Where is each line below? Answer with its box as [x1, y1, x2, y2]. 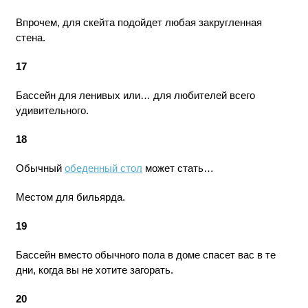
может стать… [142, 162, 214, 174]
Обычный [15, 162, 65, 174]
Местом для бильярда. [15, 191, 125, 203]
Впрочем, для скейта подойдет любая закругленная [15, 16, 262, 28]
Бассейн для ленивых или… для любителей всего [15, 89, 255, 101]
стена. [15, 32, 45, 43]
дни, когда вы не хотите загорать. [15, 264, 173, 276]
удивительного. [15, 104, 89, 116]
